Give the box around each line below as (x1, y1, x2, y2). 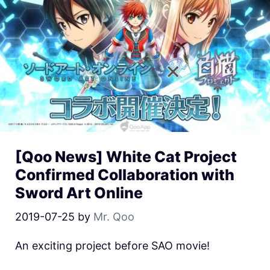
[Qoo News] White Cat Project (15, 148, 237, 166)
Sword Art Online (15, 184, 143, 202)
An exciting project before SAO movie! (15, 239, 210, 253)
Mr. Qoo (93, 210, 134, 224)
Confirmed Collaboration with (15, 166, 234, 184)
